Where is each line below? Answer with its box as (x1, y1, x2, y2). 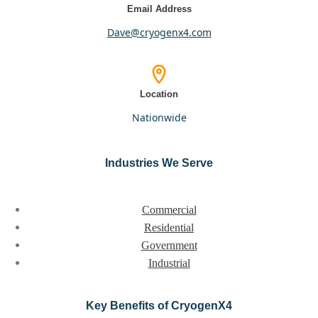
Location (140, 88, 178, 99)
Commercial (141, 203, 197, 216)
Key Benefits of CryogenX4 (86, 299, 232, 312)
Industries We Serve (105, 156, 213, 169)
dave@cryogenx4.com (114, 25, 212, 39)
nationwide (139, 110, 187, 124)
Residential (144, 221, 194, 234)
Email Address (126, 3, 192, 14)
